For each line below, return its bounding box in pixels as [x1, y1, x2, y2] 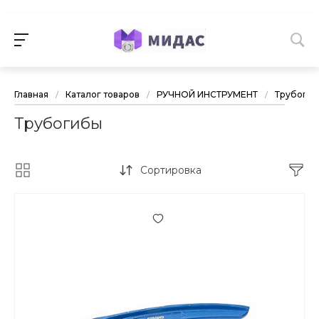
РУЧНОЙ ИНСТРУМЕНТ [157, 89, 258, 100]
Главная [14, 89, 48, 100]
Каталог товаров [66, 89, 140, 100]
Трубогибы [14, 114, 103, 134]
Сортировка [140, 164, 202, 177]
